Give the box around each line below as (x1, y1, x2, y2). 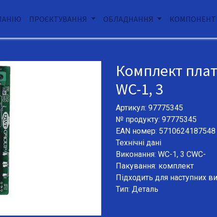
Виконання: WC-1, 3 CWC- (116, 150, 206, 159)
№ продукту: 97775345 (116, 115, 197, 124)
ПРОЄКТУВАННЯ (29, 14, 88, 24)
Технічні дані (116, 138, 161, 148)
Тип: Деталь (116, 185, 158, 194)
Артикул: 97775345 (116, 103, 187, 113)
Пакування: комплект (116, 161, 194, 171)
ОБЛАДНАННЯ (103, 14, 154, 24)
